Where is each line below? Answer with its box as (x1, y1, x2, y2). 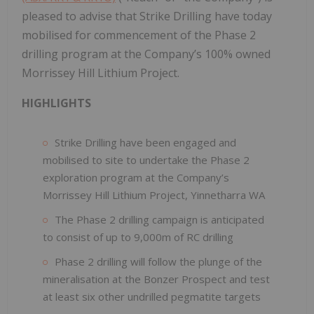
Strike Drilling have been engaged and (55, 135, 236, 149)
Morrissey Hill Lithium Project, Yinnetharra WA (43, 187, 265, 202)
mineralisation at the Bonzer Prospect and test (43, 271, 270, 286)
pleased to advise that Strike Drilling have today (22, 8, 272, 24)
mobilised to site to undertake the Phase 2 (43, 152, 250, 167)
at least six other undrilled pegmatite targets (43, 289, 261, 303)
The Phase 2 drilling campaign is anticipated (55, 212, 264, 226)
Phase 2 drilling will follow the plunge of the (55, 254, 262, 268)
